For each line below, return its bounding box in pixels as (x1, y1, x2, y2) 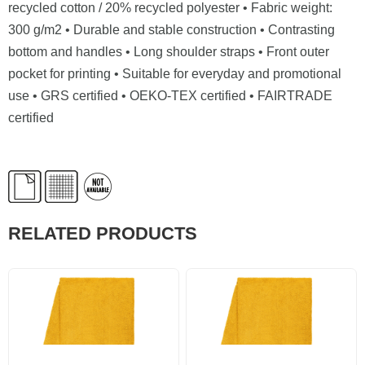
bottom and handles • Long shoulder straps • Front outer (8, 44, 329, 59)
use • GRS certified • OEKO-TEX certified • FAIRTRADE (8, 88, 332, 103)
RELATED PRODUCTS (8, 222, 197, 244)
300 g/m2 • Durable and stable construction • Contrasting (8, 22, 335, 37)
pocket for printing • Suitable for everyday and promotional (8, 66, 341, 81)
